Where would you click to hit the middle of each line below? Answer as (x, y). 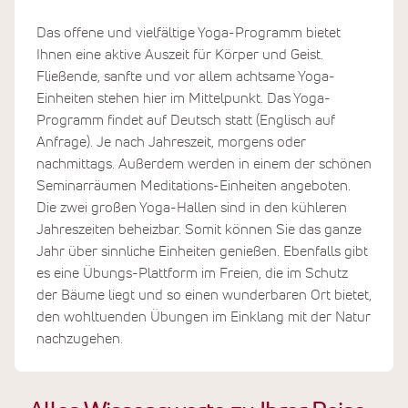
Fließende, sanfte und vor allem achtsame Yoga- (186, 76)
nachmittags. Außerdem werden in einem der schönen (204, 163)
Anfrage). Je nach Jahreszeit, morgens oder (171, 142)
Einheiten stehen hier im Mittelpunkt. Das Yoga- (184, 98)
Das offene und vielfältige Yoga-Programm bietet (189, 32)
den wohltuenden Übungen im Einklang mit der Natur (204, 316)
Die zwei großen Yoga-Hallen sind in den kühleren (192, 207)
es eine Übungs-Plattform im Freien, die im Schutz (192, 273)
